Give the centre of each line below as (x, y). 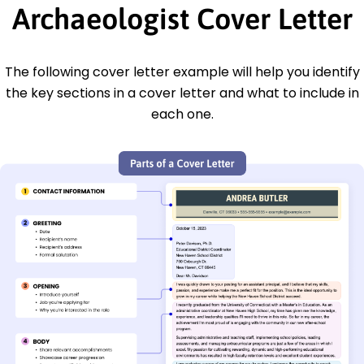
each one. (182, 114)
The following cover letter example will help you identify (182, 71)
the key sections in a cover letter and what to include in (182, 93)
